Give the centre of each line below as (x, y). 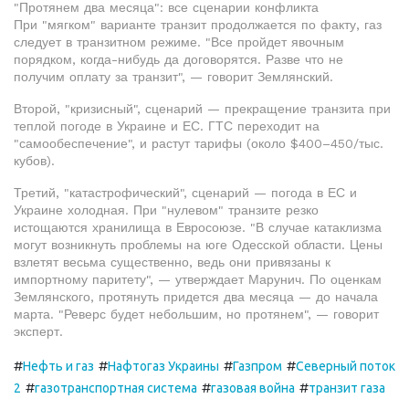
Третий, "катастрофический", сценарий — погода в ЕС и (185, 193)
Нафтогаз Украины (163, 366)
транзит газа (347, 388)
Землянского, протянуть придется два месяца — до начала (196, 297)
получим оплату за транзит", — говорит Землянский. (173, 77)
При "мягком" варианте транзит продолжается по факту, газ (198, 25)
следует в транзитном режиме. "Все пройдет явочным (179, 42)
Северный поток (346, 366)
